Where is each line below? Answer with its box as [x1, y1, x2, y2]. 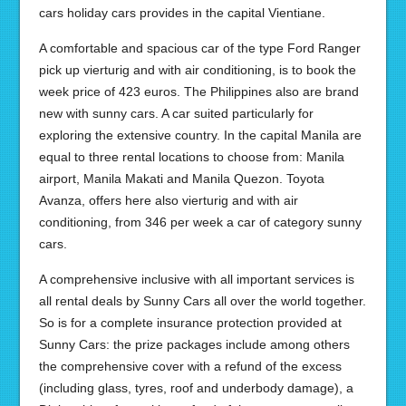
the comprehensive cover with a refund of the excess [38, 359, 342, 373]
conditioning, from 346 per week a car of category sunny [38, 215, 362, 229]
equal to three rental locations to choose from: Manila [38, 150, 344, 164]
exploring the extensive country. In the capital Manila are [38, 128, 362, 142]
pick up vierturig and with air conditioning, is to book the [38, 63, 356, 77]
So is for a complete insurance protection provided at [38, 315, 342, 330]
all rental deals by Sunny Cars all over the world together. [38, 294, 366, 308]
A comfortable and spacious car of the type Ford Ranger [38, 41, 361, 55]
